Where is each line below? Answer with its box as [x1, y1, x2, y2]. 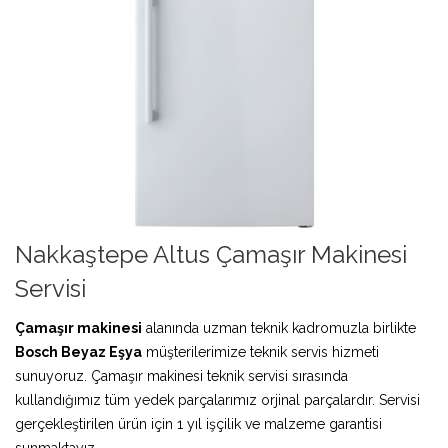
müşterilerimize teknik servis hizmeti [142, 343, 379, 360]
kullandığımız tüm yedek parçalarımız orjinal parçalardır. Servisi [15, 391, 420, 408]
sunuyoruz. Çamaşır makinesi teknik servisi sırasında [15, 367, 348, 384]
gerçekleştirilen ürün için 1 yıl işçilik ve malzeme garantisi [15, 415, 382, 432]
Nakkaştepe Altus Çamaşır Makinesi [15, 239, 407, 269]
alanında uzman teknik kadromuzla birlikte [142, 319, 416, 336]
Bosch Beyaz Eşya [15, 343, 142, 360]
